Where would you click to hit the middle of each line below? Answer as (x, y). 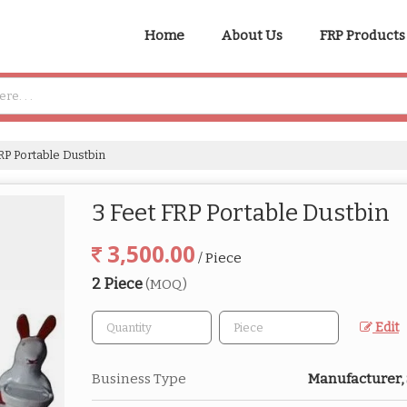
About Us (252, 35)
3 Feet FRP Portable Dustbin (241, 213)
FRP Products (362, 35)
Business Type (139, 379)
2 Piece (119, 283)
